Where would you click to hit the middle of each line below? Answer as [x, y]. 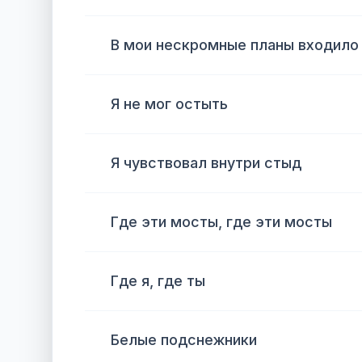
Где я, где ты [158, 281]
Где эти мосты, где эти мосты [221, 222]
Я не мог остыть [169, 104]
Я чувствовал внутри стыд [206, 163]
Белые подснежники [184, 340]
